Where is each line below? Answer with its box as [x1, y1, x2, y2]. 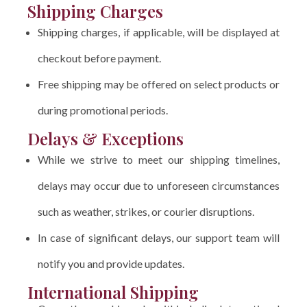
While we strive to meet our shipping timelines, [38, 152, 280, 166]
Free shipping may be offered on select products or [38, 77, 280, 90]
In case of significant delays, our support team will [38, 230, 280, 244]
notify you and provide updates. [38, 256, 184, 270]
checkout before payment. [38, 51, 161, 64]
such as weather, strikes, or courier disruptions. [38, 204, 254, 218]
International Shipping [27, 280, 199, 303]
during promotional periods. [38, 103, 168, 116]
